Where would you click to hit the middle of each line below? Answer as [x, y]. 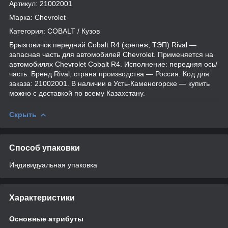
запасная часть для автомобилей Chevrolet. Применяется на [111, 54]
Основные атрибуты [46, 219]
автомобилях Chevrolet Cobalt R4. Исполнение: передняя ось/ [113, 64]
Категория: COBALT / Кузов [54, 31]
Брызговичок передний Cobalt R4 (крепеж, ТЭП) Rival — [103, 45]
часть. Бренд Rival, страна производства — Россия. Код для [109, 74]
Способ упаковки [45, 148]
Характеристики [42, 197]
